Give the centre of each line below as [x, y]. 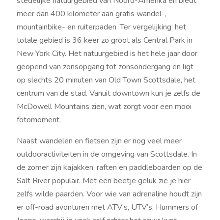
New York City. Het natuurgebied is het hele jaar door [107, 53]
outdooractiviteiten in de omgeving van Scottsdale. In [107, 154]
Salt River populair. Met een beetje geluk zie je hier [103, 180]
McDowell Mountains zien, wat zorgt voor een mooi [104, 106]
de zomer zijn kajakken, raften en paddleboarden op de [109, 167]
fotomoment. [39, 120]
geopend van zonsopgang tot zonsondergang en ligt [105, 67]
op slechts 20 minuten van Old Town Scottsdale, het [106, 80]
